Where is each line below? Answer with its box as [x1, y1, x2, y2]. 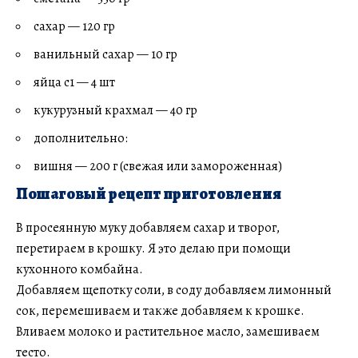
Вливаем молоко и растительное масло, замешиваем [16, 322, 320, 340]
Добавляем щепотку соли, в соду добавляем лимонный [16, 280, 332, 299]
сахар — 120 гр [34, 18, 115, 36]
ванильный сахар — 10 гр [34, 46, 177, 64]
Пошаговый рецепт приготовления [16, 183, 281, 205]
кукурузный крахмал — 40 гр [34, 101, 197, 120]
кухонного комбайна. [16, 260, 143, 278]
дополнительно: [34, 129, 128, 148]
